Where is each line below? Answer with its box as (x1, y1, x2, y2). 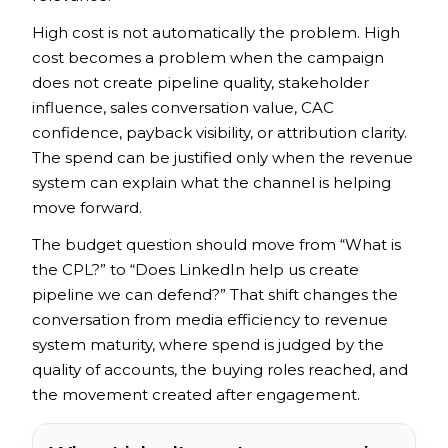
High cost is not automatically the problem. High (32, 22, 400, 42)
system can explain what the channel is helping (32, 172, 391, 192)
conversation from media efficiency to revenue (32, 309, 388, 329)
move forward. (32, 197, 142, 217)
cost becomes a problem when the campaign (32, 47, 384, 67)
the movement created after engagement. (32, 384, 360, 404)
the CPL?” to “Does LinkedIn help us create (32, 259, 359, 279)
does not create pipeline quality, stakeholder (32, 72, 369, 92)
